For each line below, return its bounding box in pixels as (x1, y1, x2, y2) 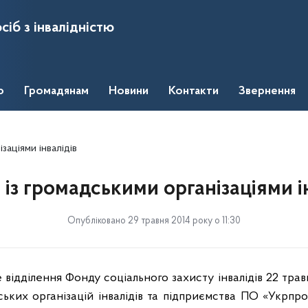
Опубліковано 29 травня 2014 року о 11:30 (67, 216, 241, 226)
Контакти (168, 85, 219, 98)
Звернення (239, 85, 296, 98)
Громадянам (24, 85, 89, 98)
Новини (109, 85, 148, 98)
